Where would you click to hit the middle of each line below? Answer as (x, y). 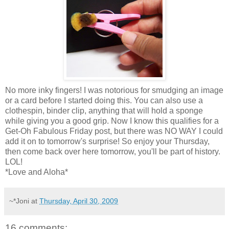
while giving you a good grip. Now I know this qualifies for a (112, 121)
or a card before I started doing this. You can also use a (104, 100)
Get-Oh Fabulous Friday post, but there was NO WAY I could (114, 131)
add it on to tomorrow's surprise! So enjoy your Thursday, (107, 141)
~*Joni (19, 201)
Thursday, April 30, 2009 (79, 201)
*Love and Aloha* (37, 172)
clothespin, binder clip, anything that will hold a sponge (104, 110)
